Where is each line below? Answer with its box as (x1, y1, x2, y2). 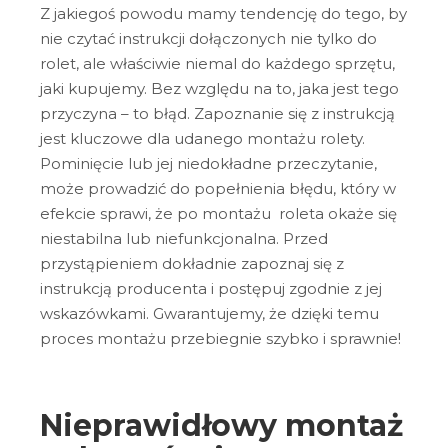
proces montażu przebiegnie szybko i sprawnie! (40, 329, 405, 349)
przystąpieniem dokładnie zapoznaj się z (40, 254, 344, 274)
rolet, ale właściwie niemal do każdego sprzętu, (40, 54, 395, 74)
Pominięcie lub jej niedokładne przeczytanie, (40, 154, 377, 174)
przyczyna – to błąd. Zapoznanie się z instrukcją (40, 104, 395, 124)
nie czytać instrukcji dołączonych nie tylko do (40, 29, 377, 49)
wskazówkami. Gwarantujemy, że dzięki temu (40, 304, 379, 324)
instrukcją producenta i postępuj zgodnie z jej (40, 279, 382, 299)
